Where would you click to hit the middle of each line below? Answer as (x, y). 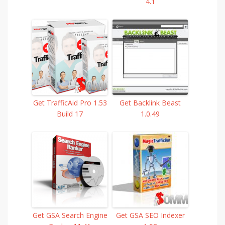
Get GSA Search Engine (70, 215)
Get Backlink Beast (150, 103)
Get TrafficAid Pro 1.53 (70, 103)
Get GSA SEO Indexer (150, 215)
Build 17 (70, 114)
